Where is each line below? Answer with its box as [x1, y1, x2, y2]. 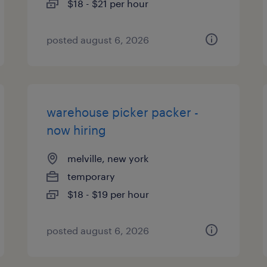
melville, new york [67, 153, 149, 164]
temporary [67, 170, 116, 182]
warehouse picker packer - [46, 105, 199, 119]
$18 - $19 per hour [67, 188, 150, 200]
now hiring [46, 123, 107, 137]
